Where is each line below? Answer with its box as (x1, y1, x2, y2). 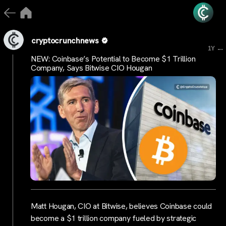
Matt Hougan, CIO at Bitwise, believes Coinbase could (31, 201, 212, 212)
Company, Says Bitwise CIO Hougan (31, 63, 152, 73)
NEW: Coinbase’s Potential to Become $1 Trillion (31, 53, 196, 64)
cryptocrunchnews (31, 35, 99, 46)
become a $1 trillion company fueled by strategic (31, 213, 197, 224)
